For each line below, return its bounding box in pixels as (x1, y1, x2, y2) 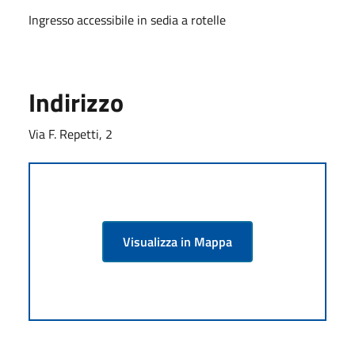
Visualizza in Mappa (123, 231, 232, 251)
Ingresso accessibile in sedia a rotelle (29, 10, 226, 29)
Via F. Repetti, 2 (29, 124, 113, 143)
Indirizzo (29, 82, 124, 121)
